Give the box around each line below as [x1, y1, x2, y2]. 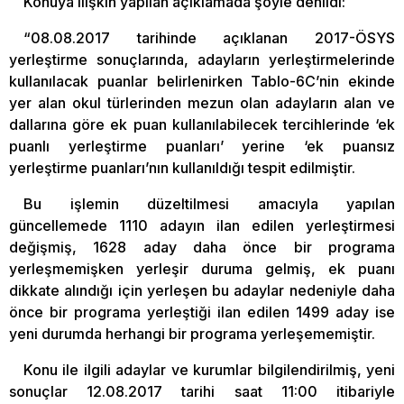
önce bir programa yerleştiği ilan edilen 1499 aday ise [9, 302, 395, 321]
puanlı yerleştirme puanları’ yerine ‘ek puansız [9, 136, 395, 155]
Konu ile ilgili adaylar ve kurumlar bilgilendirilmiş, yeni [23, 360, 395, 379]
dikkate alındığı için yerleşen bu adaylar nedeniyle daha [9, 280, 395, 299]
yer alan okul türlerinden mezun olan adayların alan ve [9, 93, 395, 112]
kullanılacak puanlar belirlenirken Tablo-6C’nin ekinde [9, 71, 395, 90]
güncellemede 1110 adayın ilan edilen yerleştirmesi [9, 216, 395, 234]
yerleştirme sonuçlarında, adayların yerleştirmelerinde [9, 50, 395, 69]
